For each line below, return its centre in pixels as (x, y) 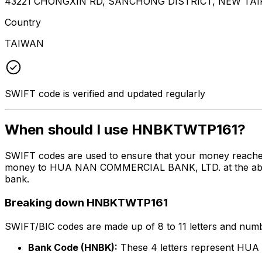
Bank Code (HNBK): (73, 247)
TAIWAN (24, 43)
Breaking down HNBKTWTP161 (86, 203)
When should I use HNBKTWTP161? (125, 130)
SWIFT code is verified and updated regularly (105, 93)
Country (23, 22)
